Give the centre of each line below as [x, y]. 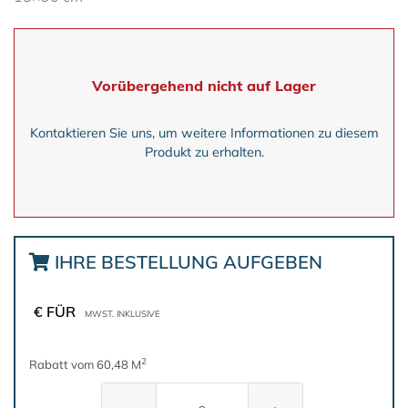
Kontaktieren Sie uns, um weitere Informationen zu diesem [204, 133]
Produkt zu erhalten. [204, 152]
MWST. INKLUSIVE [122, 313]
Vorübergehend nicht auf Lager [204, 86]
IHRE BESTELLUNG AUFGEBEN [186, 262]
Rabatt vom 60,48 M [85, 364]
